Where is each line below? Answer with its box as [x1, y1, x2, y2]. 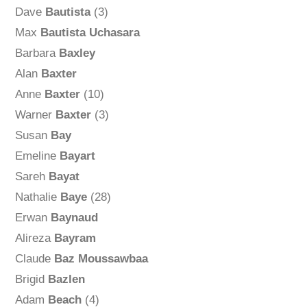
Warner [14, 108, 56, 122]
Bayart [59, 149, 95, 163]
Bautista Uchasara [40, 26, 140, 40]
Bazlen [47, 273, 85, 286]
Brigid [14, 273, 48, 286]
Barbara [14, 47, 59, 60]
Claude [14, 252, 54, 266]
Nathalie [14, 191, 60, 204]
